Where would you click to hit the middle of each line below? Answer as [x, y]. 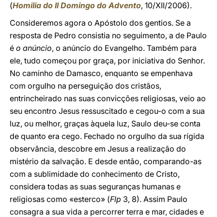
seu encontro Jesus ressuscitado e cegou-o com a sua [107, 111]
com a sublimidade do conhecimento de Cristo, [95, 174]
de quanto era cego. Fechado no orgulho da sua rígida [107, 136]
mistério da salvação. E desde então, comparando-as [106, 161]
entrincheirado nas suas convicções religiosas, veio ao [108, 98]
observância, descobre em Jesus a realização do [98, 149]
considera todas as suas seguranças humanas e [95, 186]
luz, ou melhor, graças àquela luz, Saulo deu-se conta [105, 124]
